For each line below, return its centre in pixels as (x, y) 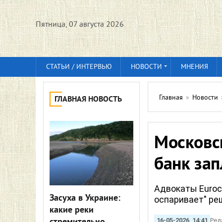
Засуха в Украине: (85, 198)
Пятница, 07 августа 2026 (80, 25)
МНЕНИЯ (194, 67)
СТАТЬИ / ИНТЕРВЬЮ (79, 67)
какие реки (72, 210)
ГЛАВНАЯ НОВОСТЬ (88, 100)
